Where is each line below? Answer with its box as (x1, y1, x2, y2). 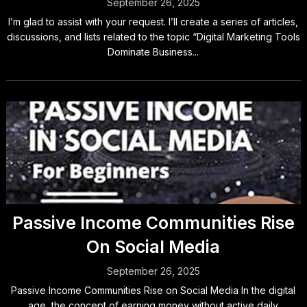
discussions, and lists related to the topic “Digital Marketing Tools (6, 31, 300, 42)
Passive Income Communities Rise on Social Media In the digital (11, 284, 296, 296)
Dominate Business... (108, 46, 199, 58)
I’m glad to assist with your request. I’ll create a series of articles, (8, 16, 299, 27)
